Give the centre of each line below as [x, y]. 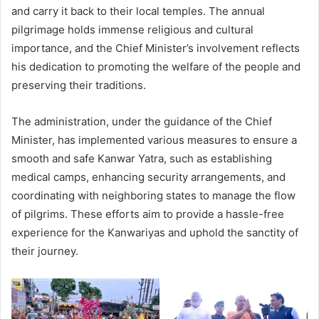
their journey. [45, 251]
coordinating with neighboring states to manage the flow [153, 195]
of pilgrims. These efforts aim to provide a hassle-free [148, 214]
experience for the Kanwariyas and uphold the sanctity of [155, 232]
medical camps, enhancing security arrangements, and [148, 177]
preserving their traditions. [79, 85]
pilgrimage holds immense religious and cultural [132, 29]
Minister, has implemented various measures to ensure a [154, 140]
